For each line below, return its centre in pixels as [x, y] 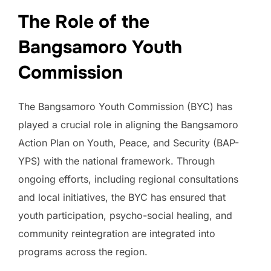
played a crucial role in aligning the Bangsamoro [128, 125]
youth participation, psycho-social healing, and [125, 216]
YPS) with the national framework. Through [116, 161]
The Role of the [84, 22]
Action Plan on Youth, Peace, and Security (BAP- [129, 143]
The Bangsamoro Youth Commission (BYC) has [125, 107]
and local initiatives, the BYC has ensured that [122, 198]
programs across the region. [83, 252]
